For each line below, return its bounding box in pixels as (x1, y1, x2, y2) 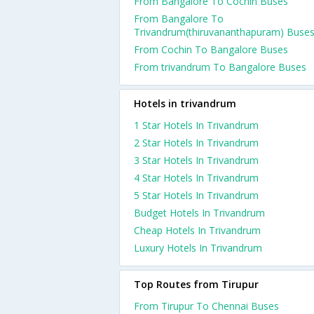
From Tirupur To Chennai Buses (134, 299, 279, 313)
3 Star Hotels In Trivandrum (134, 153, 259, 167)
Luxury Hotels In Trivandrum (134, 241, 262, 254)
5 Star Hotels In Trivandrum (134, 189, 259, 202)
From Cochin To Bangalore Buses (134, 43, 288, 56)
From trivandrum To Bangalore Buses (134, 60, 306, 74)
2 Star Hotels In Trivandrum (134, 136, 259, 149)
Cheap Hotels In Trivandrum (134, 224, 261, 237)
